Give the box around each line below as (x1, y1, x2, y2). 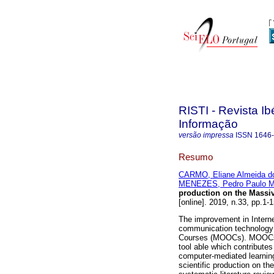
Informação (179, 117, 238, 130)
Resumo (179, 151, 213, 162)
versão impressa (179, 131, 234, 139)
